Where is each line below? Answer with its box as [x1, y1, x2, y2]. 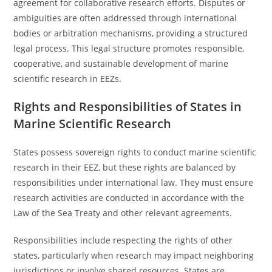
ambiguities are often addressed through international [13, 12, 237, 24]
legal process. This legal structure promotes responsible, [13, 42, 245, 54]
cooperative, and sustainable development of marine [13, 58, 229, 69]
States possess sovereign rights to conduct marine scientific [13, 146, 257, 158]
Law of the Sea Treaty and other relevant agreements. [13, 207, 233, 219]
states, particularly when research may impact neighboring [13, 250, 254, 261]
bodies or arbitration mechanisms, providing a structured [13, 27, 248, 39]
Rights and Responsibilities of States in [13, 98, 242, 115]
